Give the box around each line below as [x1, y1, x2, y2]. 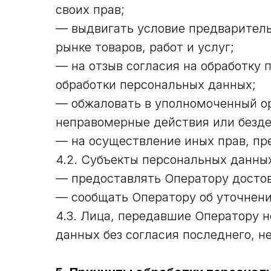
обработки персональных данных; [56, 77, 256, 92]
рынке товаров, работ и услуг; [56, 40, 234, 54]
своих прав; [56, 2, 125, 17]
